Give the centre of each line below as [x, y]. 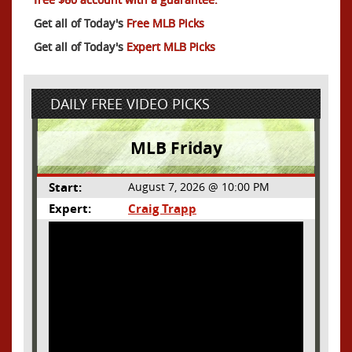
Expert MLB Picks [171, 46]
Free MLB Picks [165, 23]
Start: [65, 187]
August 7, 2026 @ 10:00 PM [199, 186]
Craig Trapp [162, 208]
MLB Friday [176, 148]
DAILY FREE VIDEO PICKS [130, 103]
